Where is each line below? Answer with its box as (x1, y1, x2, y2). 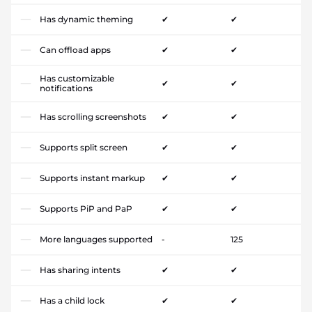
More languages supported (40, 234, 153, 245)
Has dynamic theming (40, 14, 133, 25)
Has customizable (40, 73, 114, 84)
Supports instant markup (40, 173, 145, 184)
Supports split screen (40, 142, 127, 153)
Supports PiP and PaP (40, 203, 132, 214)
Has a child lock (40, 295, 104, 306)
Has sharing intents (40, 265, 120, 276)
